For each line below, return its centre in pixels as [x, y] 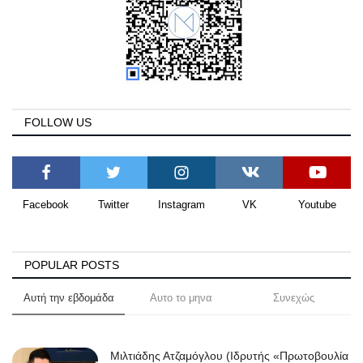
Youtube [317, 204]
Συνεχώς [294, 297]
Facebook [46, 204]
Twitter [114, 204]
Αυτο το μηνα [181, 297]
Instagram [181, 204]
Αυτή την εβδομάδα [68, 297]
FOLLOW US [58, 122]
